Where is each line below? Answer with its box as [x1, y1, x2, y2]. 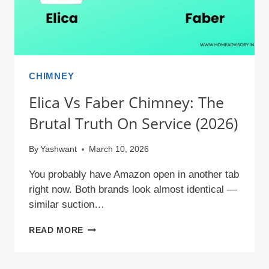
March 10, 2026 [89, 145, 150, 154]
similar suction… [29, 199, 104, 211]
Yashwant [40, 145, 77, 154]
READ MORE [29, 226, 84, 235]
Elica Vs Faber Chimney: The [29, 91, 224, 112]
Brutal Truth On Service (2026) [29, 112, 238, 133]
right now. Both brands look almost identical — [29, 184, 237, 196]
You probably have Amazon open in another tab [29, 169, 239, 181]
